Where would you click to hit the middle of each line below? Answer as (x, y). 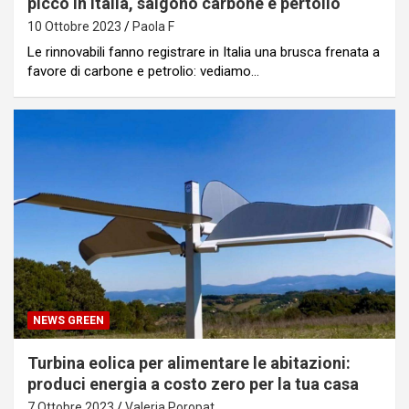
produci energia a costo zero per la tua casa (193, 383)
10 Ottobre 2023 (74, 27)
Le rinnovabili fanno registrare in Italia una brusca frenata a (204, 52)
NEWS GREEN (68, 320)
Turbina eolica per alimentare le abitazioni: (189, 362)
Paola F (153, 27)
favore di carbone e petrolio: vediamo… (143, 72)
